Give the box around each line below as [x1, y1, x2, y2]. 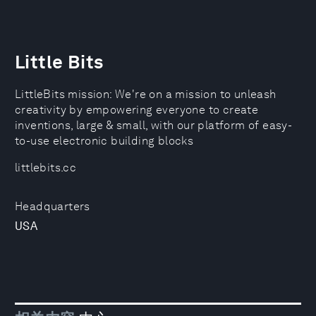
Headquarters [15, 200, 90, 213]
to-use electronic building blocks [15, 134, 194, 147]
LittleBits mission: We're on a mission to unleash [15, 87, 276, 101]
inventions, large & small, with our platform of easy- [15, 119, 293, 132]
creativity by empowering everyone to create [15, 103, 259, 116]
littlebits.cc [15, 161, 77, 174]
